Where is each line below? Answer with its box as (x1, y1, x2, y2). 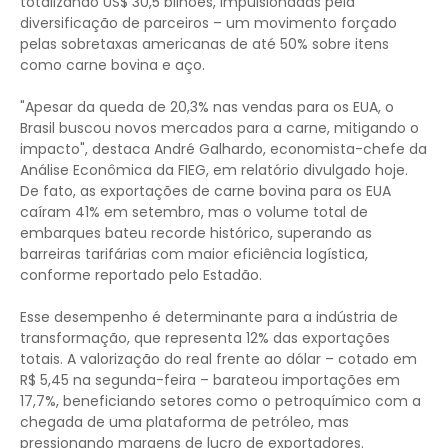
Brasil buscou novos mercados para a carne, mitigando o (20, 118, 419, 139)
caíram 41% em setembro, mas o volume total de (20, 202, 368, 223)
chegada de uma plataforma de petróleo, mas (20, 412, 349, 433)
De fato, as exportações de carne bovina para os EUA (20, 181, 391, 202)
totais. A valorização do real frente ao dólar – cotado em (20, 349, 417, 370)
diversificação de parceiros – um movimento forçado (20, 13, 397, 34)
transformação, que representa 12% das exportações (20, 328, 390, 349)
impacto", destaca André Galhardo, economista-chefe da (20, 139, 427, 160)
